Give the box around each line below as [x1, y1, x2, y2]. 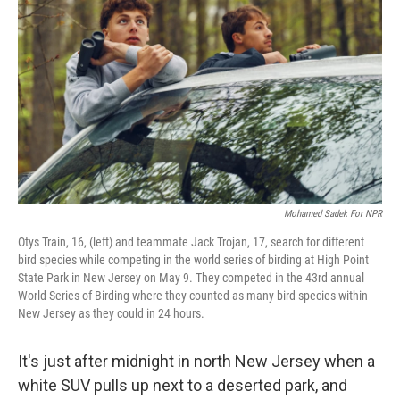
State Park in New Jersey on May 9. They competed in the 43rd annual [18, 271, 364, 285]
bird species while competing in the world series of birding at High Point [18, 253, 369, 267]
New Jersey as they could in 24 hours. [18, 306, 204, 321]
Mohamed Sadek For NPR [284, 208, 382, 220]
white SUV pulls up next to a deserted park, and [18, 376, 347, 395]
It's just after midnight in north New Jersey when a [18, 352, 375, 371]
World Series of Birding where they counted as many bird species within [18, 288, 368, 303]
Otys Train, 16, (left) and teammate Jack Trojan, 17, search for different [18, 235, 364, 249]
